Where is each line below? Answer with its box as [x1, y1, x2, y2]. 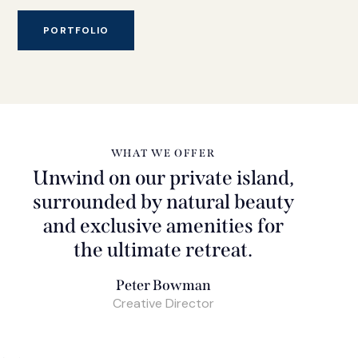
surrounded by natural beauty [32, 189, 294, 214]
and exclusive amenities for [42, 213, 284, 238]
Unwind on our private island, [32, 165, 294, 190]
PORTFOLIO [43, 23, 109, 37]
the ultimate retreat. [74, 237, 253, 262]
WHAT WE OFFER [110, 146, 216, 159]
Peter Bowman [115, 276, 211, 294]
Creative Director [112, 294, 214, 312]
